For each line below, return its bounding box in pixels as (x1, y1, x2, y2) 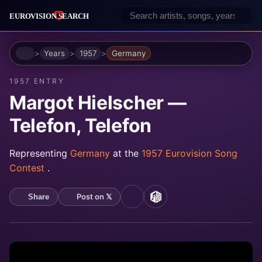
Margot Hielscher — (9, 91, 187, 115)
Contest (9, 162, 47, 174)
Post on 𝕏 (76, 192, 112, 202)
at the (113, 147, 142, 160)
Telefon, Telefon (9, 114, 151, 137)
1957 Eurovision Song (142, 147, 237, 160)
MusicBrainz (154, 195, 214, 208)
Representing (9, 147, 70, 160)
